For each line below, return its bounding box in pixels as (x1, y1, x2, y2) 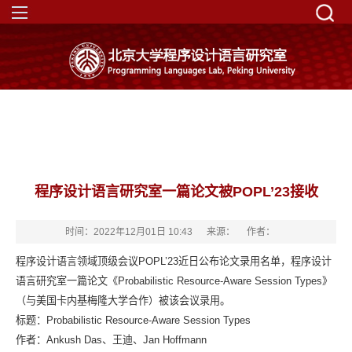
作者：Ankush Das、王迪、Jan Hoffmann (16, 334, 207, 346)
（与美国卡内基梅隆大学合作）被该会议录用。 (16, 295, 230, 306)
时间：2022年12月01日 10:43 (65, 226, 195, 237)
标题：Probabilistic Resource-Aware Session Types (16, 314, 251, 326)
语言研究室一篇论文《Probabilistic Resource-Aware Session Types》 (16, 275, 332, 287)
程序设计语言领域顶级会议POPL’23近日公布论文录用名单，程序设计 (16, 255, 332, 267)
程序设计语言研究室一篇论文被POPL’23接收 (34, 184, 318, 200)
